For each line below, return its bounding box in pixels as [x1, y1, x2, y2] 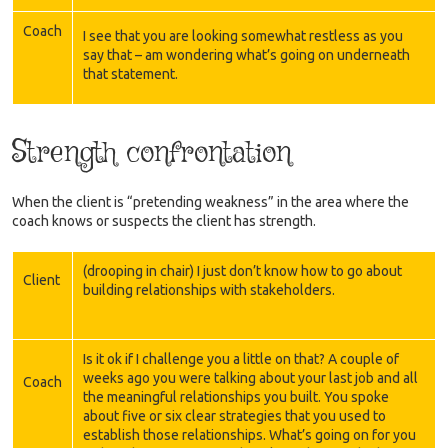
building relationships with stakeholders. [83, 281, 335, 298]
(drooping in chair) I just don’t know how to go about [83, 262, 402, 279]
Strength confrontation [12, 132, 291, 174]
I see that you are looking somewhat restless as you [83, 27, 403, 44]
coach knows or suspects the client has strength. [12, 212, 316, 229]
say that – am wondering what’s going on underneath [83, 46, 410, 63]
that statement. [83, 65, 178, 82]
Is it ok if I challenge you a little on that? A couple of [83, 350, 399, 367]
